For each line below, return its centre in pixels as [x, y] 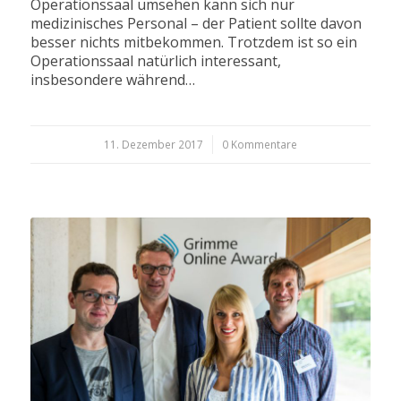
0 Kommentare [259, 145]
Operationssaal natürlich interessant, [155, 61]
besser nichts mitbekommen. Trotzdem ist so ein [193, 43]
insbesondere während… [112, 80]
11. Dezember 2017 [153, 145]
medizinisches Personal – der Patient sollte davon [196, 24]
